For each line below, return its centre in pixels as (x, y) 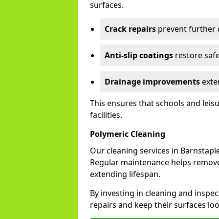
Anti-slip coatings (139, 55)
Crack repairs (130, 29)
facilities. (106, 115)
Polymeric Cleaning (128, 134)
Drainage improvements (152, 82)
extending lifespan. (125, 174)
